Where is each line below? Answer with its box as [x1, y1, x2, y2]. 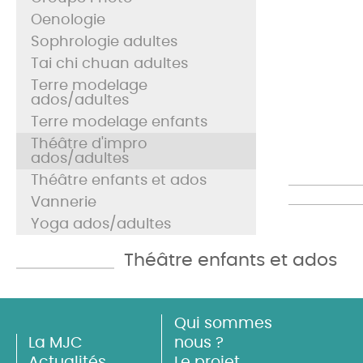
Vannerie [31, 194, 96, 210]
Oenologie [31, 12, 105, 28]
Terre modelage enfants [31, 114, 207, 130]
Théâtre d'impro [31, 136, 147, 152]
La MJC [28, 335, 83, 352]
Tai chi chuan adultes [31, 56, 188, 71]
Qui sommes [173, 316, 272, 332]
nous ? [173, 335, 224, 352]
